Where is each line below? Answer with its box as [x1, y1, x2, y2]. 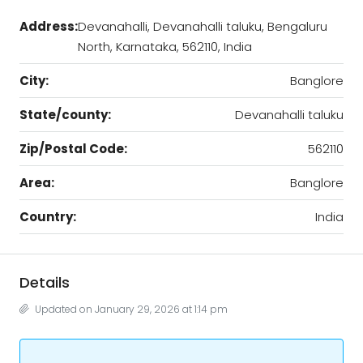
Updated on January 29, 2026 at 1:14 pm [32, 301, 228, 316]
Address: [19, 17, 78, 35]
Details [19, 271, 70, 293]
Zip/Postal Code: [19, 139, 127, 157]
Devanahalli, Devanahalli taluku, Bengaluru [78, 17, 327, 35]
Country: [19, 207, 76, 225]
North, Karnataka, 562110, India [78, 37, 252, 55]
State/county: [19, 105, 111, 123]
